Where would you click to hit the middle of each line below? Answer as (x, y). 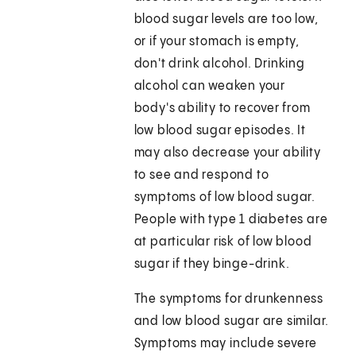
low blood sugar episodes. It (220, 131)
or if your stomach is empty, (217, 42)
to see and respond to (201, 176)
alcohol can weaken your (210, 87)
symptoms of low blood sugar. (225, 198)
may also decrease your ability (227, 153)
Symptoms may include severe (226, 344)
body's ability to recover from (222, 109)
